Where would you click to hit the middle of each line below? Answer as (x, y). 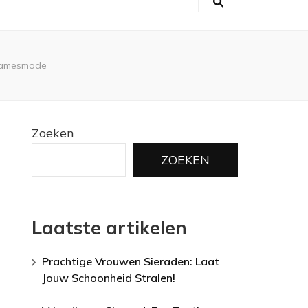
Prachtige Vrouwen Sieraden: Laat (131, 262)
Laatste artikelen (109, 228)
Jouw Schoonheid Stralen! (109, 278)
